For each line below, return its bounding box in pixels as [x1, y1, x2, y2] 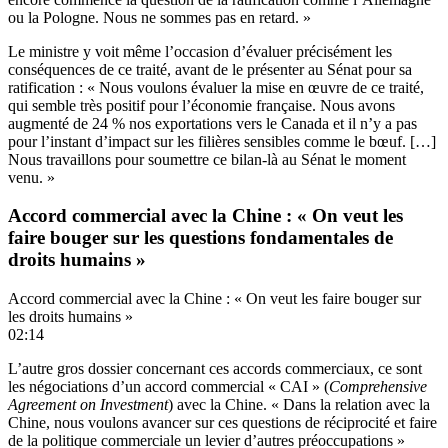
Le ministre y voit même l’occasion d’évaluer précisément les [8, 42, 392, 60]
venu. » [8, 168, 55, 186]
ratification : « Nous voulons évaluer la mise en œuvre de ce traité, [8, 78, 424, 96]
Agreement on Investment [8, 396, 168, 414]
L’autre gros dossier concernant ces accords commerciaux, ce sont [8, 360, 422, 378]
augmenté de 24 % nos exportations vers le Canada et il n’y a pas [8, 114, 417, 132]
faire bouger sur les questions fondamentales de [8, 227, 393, 249]
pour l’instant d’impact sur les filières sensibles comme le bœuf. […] [8, 132, 436, 150]
